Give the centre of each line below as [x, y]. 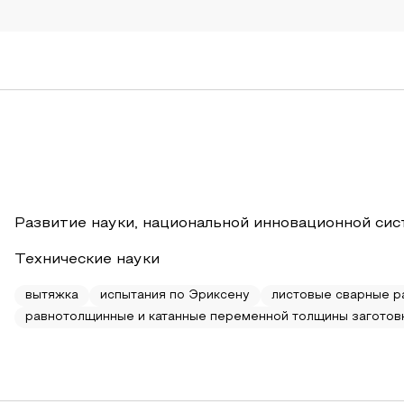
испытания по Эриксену [175, 296]
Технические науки [87, 260]
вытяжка [52, 296]
